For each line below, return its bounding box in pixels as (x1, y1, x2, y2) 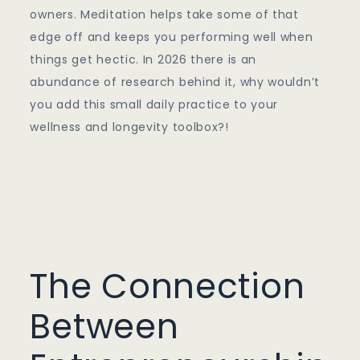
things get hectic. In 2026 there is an (30, 51, 257, 68)
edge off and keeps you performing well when (30, 29, 313, 46)
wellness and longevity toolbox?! (30, 119, 229, 136)
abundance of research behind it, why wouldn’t (30, 74, 320, 91)
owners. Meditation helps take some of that (30, 6, 299, 23)
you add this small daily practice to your (30, 96, 279, 113)
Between (30, 303, 179, 351)
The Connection (30, 263, 305, 311)
